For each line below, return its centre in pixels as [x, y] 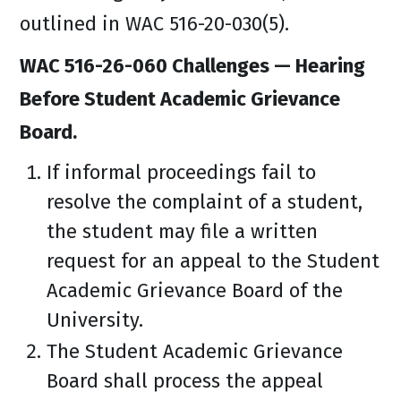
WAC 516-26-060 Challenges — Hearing [192, 66]
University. [95, 320]
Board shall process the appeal [185, 381]
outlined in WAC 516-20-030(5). [154, 24]
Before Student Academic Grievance [180, 99]
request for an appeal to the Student [213, 261]
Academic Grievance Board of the [195, 290]
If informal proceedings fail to [181, 172]
